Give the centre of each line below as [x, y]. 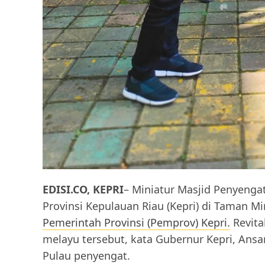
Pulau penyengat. [86, 256]
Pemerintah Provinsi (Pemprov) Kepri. [136, 223]
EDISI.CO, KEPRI [83, 190]
